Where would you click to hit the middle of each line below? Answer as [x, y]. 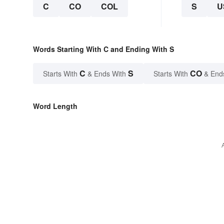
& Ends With [107, 73]
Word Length [55, 106]
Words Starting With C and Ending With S [103, 49]
